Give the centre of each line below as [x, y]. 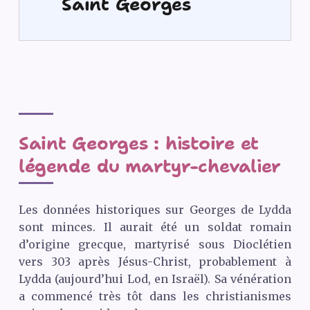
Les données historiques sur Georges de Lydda [155, 209]
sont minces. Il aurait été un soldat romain [155, 227]
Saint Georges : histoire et [139, 144]
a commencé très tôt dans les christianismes [155, 296]
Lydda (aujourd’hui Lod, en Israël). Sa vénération [155, 279]
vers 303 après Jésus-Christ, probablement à [155, 261]
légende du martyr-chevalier [150, 166]
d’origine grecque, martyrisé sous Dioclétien [155, 244]
